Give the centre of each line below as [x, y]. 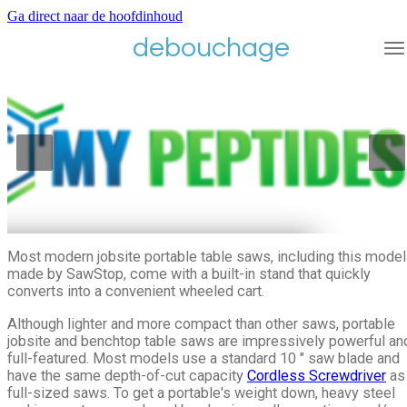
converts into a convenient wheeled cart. [136, 292]
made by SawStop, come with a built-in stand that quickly [189, 274]
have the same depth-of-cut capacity [127, 375]
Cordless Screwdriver [317, 375]
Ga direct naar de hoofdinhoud [95, 16]
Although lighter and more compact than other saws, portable [201, 323]
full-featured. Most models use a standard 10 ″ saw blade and [203, 358]
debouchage [211, 48]
